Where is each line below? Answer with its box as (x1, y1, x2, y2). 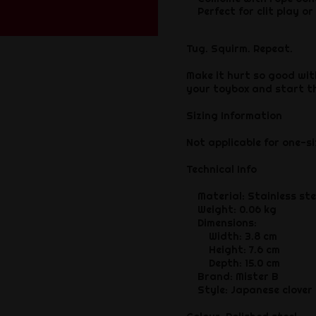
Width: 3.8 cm (186, 230, 278, 243)
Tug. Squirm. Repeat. (186, 42, 293, 56)
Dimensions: (186, 217, 257, 230)
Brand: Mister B (186, 270, 279, 284)
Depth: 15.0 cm (186, 257, 281, 270)
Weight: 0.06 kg (186, 203, 277, 217)
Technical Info (186, 163, 257, 176)
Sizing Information (186, 109, 283, 123)
